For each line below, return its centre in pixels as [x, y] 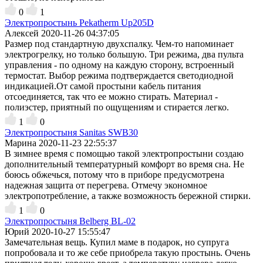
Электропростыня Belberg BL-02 [70, 221]
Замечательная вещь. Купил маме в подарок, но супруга [117, 242]
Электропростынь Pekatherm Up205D [79, 22]
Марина [21, 143]
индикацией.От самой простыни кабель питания [103, 86]
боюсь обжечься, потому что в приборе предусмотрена [114, 174]
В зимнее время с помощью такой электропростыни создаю [124, 153]
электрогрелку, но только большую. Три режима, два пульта [124, 54]
